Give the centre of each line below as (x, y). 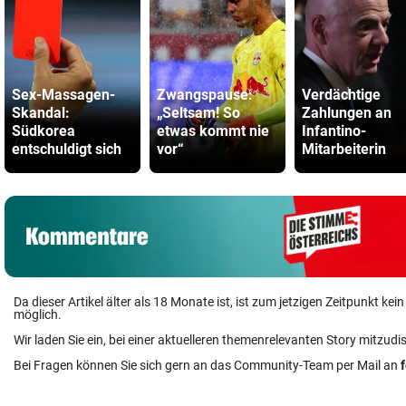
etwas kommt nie (213, 130)
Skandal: (41, 112)
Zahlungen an (347, 112)
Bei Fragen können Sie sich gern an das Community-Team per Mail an (207, 365)
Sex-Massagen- (63, 94)
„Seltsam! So (198, 112)
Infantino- (334, 130)
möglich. (38, 314)
